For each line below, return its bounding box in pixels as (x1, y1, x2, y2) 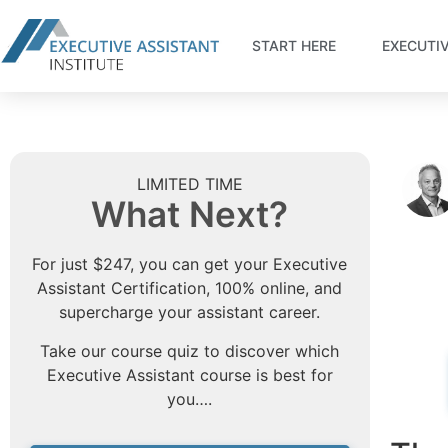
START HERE (252, 37, 337, 54)
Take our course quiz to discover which (40, 340, 340, 361)
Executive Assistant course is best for (46, 364, 333, 385)
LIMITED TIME (136, 174, 243, 194)
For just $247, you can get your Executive (32, 254, 348, 275)
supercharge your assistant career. (59, 302, 321, 323)
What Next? (91, 193, 289, 236)
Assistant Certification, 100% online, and (37, 278, 343, 299)
